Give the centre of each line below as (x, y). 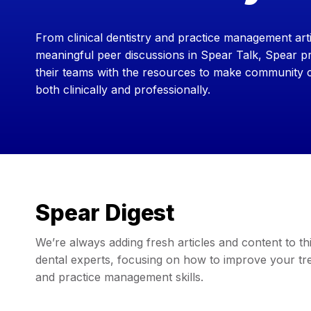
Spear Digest (106, 213)
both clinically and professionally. (125, 90)
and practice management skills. (119, 277)
